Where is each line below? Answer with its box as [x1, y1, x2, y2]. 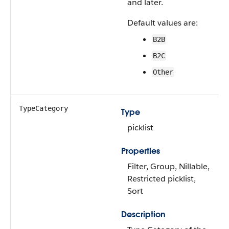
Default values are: [127, 17, 198, 28]
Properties [121, 146, 160, 156]
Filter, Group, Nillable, [127, 161, 210, 172]
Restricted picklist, [127, 173, 196, 184]
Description [121, 209, 166, 220]
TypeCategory [19, 104, 68, 112]
